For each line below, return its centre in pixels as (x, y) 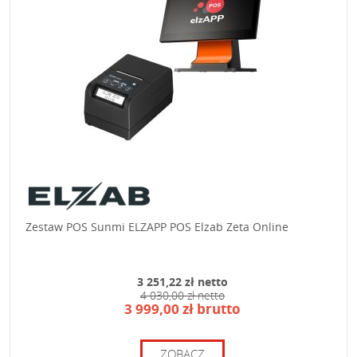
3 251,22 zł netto (182, 282)
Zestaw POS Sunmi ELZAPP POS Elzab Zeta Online (157, 227)
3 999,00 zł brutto (182, 309)
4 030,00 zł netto (182, 295)
